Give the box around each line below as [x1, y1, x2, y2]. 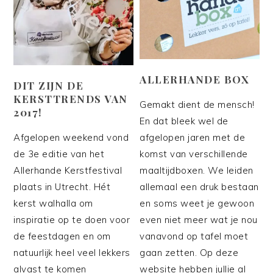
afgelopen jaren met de [140, 131, 246, 143]
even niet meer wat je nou [140, 213, 258, 225]
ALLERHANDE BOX [140, 72, 250, 86]
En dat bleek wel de [140, 115, 229, 127]
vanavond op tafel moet [140, 230, 249, 242]
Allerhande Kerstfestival [13, 164, 122, 176]
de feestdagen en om [13, 230, 111, 242]
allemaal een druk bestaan [140, 180, 259, 193]
